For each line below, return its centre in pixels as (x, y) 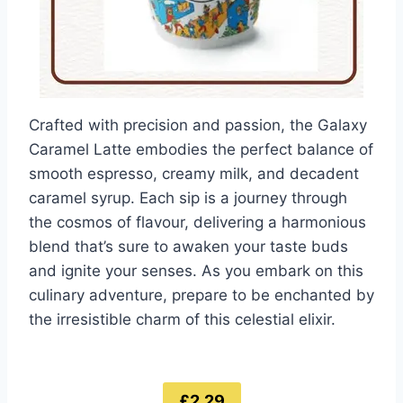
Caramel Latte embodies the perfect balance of (201, 149)
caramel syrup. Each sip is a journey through (188, 197)
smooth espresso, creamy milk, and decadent (194, 173)
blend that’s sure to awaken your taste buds (188, 246)
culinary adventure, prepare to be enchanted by (201, 295)
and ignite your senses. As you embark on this (196, 270)
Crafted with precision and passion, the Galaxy (198, 125)
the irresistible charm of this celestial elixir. (182, 319)
